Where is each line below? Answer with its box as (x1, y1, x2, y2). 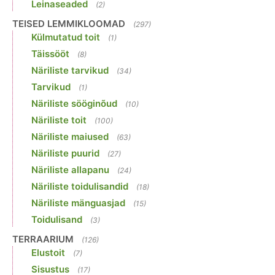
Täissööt (31, 48, 69, 60)
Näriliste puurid (31, 147, 99, 160)
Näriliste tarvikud (31, 64, 109, 77)
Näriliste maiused (31, 131, 109, 143)
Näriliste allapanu (31, 164, 109, 176)
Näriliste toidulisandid (31, 180, 128, 193)
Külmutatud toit (31, 31, 100, 44)
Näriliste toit (31, 114, 87, 126)
